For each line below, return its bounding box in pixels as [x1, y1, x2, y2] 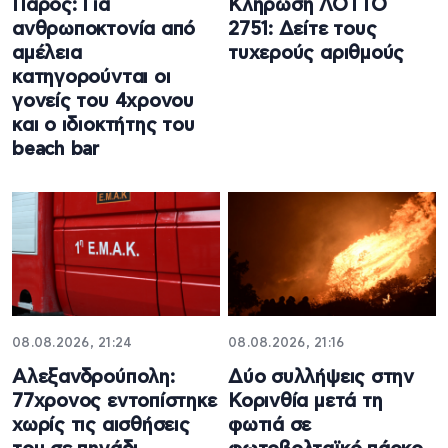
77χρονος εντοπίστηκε [12, 391, 217, 411]
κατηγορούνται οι [12, 68, 171, 88]
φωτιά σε [228, 415, 312, 435]
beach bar [12, 140, 100, 160]
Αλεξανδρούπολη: [12, 367, 175, 387]
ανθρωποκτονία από [12, 20, 196, 40]
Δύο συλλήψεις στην [228, 367, 415, 387]
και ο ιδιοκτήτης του [12, 116, 195, 136]
